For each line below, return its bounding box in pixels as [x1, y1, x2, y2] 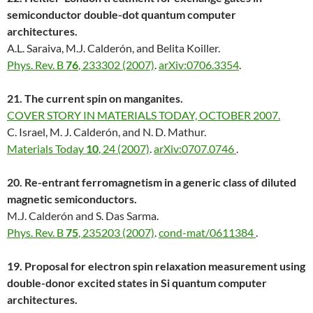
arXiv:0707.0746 [154, 142, 236, 156]
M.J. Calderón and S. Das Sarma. [7, 209, 159, 223]
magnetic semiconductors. [7, 192, 139, 206]
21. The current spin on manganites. [7, 92, 183, 105]
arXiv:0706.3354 [159, 58, 239, 72]
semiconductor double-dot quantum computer [7, 8, 236, 22]
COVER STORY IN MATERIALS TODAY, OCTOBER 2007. [7, 108, 280, 122]
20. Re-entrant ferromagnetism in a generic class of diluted [7, 175, 296, 189]
